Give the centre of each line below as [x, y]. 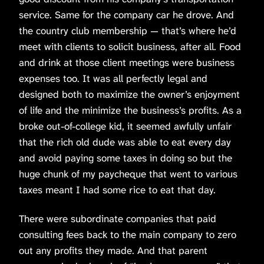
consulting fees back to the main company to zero [128, 234]
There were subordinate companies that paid [118, 218]
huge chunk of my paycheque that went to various [128, 174]
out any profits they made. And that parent [113, 250]
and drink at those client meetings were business [127, 62]
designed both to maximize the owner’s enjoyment [129, 94]
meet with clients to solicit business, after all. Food [130, 46]
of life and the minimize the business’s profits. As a [130, 110]
